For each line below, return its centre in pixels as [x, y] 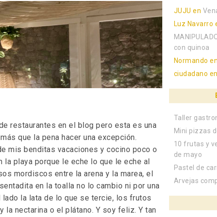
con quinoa [192, 48]
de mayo [188, 154]
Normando [191, 61]
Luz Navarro [194, 24]
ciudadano [191, 74]
